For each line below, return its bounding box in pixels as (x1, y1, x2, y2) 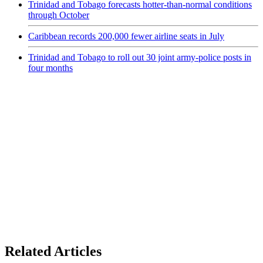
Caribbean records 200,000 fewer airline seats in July (28, 31, 224, 41)
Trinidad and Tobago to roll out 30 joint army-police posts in (28, 52, 251, 62)
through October (28, 9, 89, 20)
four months (28, 62, 73, 73)
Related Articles (5, 243, 102, 259)
